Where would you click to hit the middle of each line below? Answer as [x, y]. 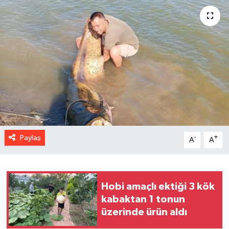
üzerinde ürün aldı [144, 212]
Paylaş [30, 138]
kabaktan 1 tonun [143, 200]
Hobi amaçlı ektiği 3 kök [158, 187]
